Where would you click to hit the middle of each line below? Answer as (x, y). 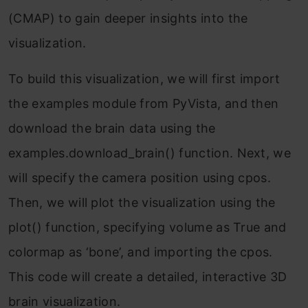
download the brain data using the (112, 128)
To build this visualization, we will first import (144, 78)
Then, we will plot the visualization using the (142, 202)
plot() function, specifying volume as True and (147, 227)
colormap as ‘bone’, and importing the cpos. (141, 252)
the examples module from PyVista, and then (144, 103)
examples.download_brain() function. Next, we (150, 153)
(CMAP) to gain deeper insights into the (128, 18)
